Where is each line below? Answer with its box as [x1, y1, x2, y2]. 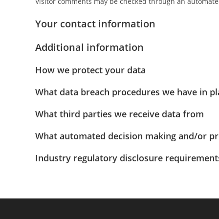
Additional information [35, 41, 144, 54]
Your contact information [35, 17, 155, 30]
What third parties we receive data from [35, 108, 204, 120]
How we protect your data [35, 64, 146, 76]
